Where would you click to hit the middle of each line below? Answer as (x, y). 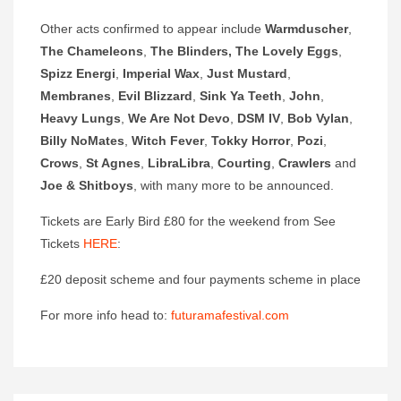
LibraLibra (179, 162)
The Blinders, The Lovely (227, 51)
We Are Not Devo (179, 118)
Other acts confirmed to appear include (153, 28)
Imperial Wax (161, 73)
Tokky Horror (251, 140)
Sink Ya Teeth (241, 95)
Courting (244, 162)
